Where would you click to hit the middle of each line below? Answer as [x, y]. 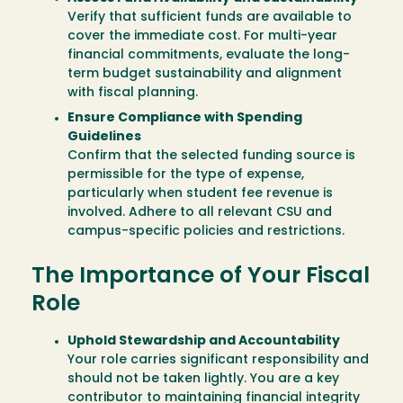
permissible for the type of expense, [186, 175]
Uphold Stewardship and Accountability [204, 341]
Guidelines [104, 138]
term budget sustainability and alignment [205, 75]
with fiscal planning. [133, 94]
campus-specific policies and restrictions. [206, 232]
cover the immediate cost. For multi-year [202, 37]
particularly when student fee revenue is [200, 194]
